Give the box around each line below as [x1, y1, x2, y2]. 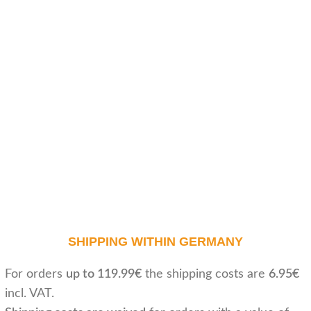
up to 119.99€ [66, 267, 142, 280]
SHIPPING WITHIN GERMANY [68, 234, 243, 249]
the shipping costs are [142, 267, 269, 280]
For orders [5, 267, 66, 280]
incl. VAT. [5, 287, 54, 300]
